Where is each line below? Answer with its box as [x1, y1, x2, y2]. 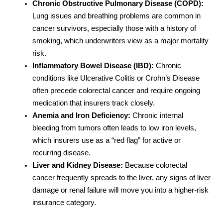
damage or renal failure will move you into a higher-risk [32, 186, 209, 194]
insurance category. [32, 198, 96, 207]
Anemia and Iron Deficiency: [32, 111, 130, 119]
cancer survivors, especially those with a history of [32, 24, 196, 32]
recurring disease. [32, 148, 91, 157]
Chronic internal [130, 111, 183, 119]
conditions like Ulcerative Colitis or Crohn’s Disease [32, 74, 200, 82]
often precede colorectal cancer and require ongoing [32, 86, 200, 95]
